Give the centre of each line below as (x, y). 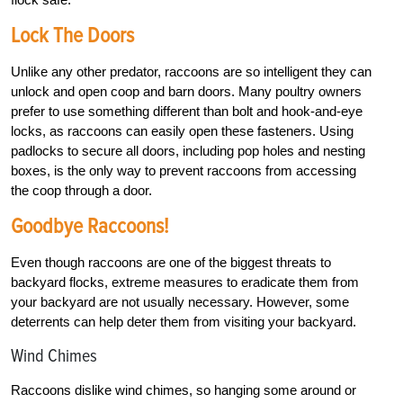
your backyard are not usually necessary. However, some (180, 302)
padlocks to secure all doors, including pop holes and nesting (188, 151)
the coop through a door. (81, 191)
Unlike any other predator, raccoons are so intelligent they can (191, 72)
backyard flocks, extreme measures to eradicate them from (185, 282)
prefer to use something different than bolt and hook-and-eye (187, 112)
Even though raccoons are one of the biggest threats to (171, 263)
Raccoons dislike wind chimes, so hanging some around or (184, 390)
